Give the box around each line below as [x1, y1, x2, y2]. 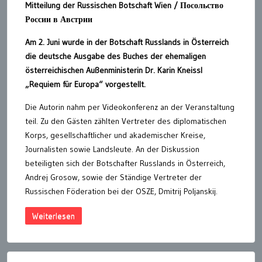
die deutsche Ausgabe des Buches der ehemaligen [25, 50, 206, 61]
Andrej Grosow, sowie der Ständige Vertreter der [25, 171, 202, 182]
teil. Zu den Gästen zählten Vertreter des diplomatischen [25, 115, 226, 126]
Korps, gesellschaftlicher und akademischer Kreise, [25, 129, 205, 140]
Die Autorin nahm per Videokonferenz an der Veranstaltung [25, 101, 235, 112]
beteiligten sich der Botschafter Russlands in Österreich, [25, 157, 225, 168]
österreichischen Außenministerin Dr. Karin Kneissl [25, 64, 202, 75]
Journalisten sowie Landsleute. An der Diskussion [25, 143, 199, 154]
